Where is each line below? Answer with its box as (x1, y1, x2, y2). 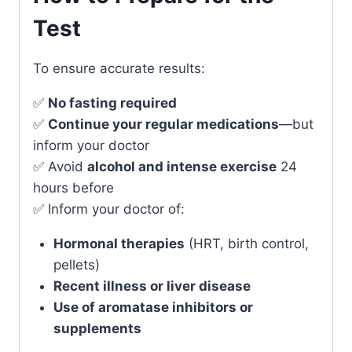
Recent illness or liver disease (53, 277, 251, 294)
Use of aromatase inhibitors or (53, 299, 253, 315)
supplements (53, 320, 141, 336)
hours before (33, 179, 114, 196)
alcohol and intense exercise (87, 158, 277, 174)
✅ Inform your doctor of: (33, 200, 185, 217)
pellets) (53, 256, 100, 273)
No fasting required (48, 94, 177, 111)
